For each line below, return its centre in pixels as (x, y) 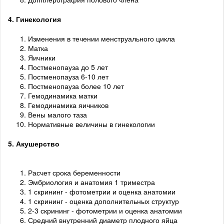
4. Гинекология (34, 19)
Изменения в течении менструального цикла (101, 39)
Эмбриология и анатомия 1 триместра (91, 182)
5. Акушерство (34, 144)
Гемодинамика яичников (68, 105)
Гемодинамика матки (63, 96)
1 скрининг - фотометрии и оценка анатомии (102, 192)
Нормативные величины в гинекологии (91, 124)
